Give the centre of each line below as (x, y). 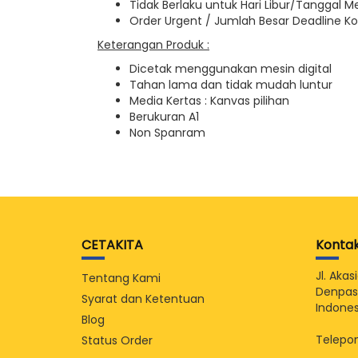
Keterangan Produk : (153, 45)
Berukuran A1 (164, 117)
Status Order (117, 340)
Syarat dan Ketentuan (143, 299)
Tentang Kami (121, 278)
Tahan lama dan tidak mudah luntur (231, 85)
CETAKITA (112, 245)
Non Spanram (167, 133)
